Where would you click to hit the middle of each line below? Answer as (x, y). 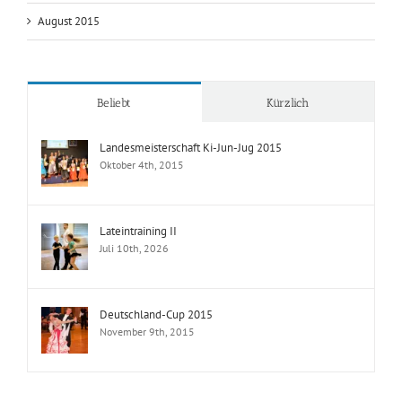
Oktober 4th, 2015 (142, 223)
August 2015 (69, 80)
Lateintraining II (138, 290)
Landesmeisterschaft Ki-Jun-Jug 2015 (191, 206)
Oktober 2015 (71, 43)
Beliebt (114, 162)
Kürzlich (288, 162)
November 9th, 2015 (147, 390)
